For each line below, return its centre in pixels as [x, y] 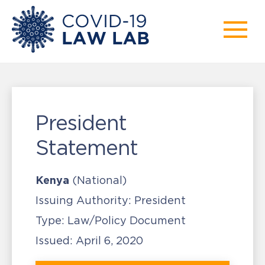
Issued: [56, 241]
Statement [87, 148]
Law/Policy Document [125, 221]
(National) [99, 180]
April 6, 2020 [109, 241]
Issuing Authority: [83, 201]
